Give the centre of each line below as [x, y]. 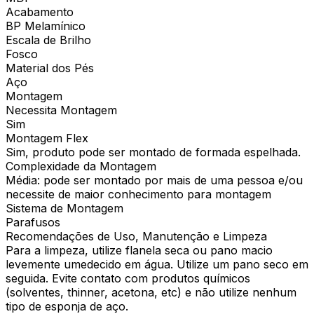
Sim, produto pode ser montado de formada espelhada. [153, 152]
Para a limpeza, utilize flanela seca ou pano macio [139, 250]
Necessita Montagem [61, 110]
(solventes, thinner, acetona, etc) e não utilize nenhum [151, 292]
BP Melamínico [46, 26]
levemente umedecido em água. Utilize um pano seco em [157, 264]
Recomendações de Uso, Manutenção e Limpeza [136, 236]
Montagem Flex [47, 138]
